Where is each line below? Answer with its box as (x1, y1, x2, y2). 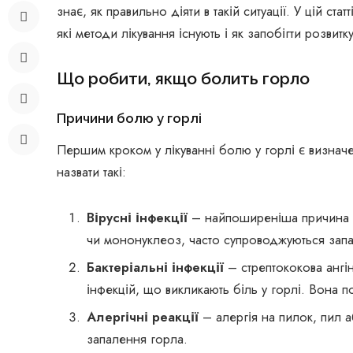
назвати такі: (57, 162, 126, 182)
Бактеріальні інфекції (87, 257, 228, 277)
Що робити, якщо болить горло (57, 69, 310, 89)
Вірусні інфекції (87, 207, 191, 227)
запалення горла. (87, 329, 188, 349)
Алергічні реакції (87, 307, 199, 327)
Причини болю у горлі (57, 110, 202, 127)
